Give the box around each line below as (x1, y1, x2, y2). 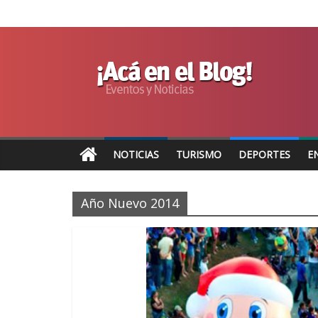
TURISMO (176, 148, 221, 161)
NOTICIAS (113, 148, 159, 161)
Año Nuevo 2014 (81, 194, 179, 212)
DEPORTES (238, 148, 290, 161)
